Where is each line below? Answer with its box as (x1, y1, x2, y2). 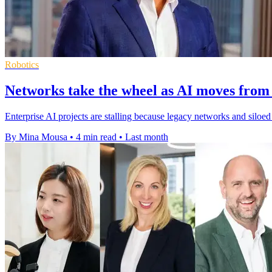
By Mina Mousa (5, 131, 67, 142)
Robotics (5, 59, 39, 70)
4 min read (76, 131, 117, 142)
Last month (125, 131, 168, 142)
